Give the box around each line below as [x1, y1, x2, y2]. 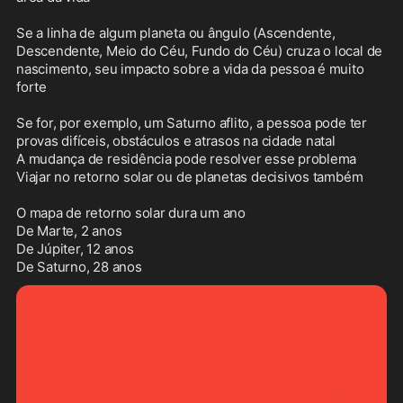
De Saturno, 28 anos [16, 258, 142, 276]
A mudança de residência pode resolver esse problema [16, 150, 357, 168]
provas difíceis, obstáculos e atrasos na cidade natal [16, 132, 336, 150]
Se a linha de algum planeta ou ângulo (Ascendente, [16, 24, 336, 42]
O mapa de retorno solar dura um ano [16, 204, 246, 222]
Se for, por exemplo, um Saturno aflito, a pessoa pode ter [16, 114, 367, 132]
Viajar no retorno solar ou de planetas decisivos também [16, 168, 363, 186]
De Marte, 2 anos [16, 222, 122, 240]
